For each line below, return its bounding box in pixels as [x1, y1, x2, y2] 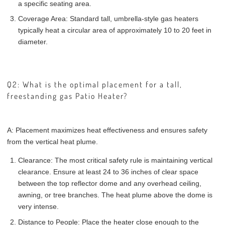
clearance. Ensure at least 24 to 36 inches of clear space [18, 168, 198, 176]
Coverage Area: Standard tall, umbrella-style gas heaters [18, 15, 198, 23]
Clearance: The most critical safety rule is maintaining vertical [18, 156, 212, 165]
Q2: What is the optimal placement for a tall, [7, 79, 182, 89]
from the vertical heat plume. [7, 137, 98, 146]
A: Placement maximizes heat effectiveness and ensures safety [7, 126, 207, 134]
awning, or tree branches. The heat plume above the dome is [18, 191, 212, 199]
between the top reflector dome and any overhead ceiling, [18, 179, 201, 188]
